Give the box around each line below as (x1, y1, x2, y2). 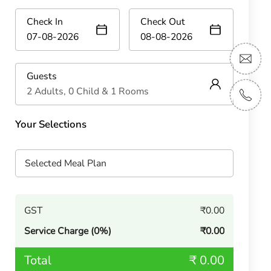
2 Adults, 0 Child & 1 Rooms (26, 84, 149, 98)
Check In (26, 15, 63, 28)
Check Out (140, 15, 185, 28)
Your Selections (15, 117, 87, 131)
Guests (26, 69, 57, 83)
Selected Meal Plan (24, 156, 106, 170)
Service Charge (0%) (24, 224, 111, 238)
